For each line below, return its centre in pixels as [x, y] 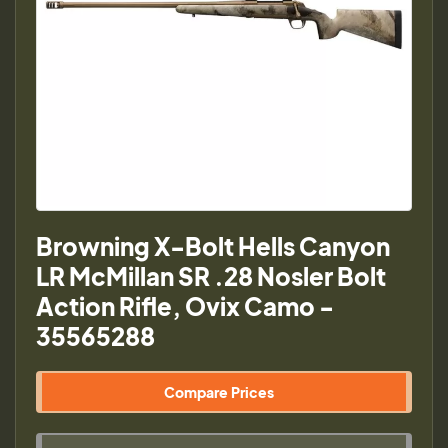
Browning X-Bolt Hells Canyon [213, 246]
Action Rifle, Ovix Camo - [185, 306]
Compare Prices [219, 392]
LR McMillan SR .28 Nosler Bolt [211, 276]
